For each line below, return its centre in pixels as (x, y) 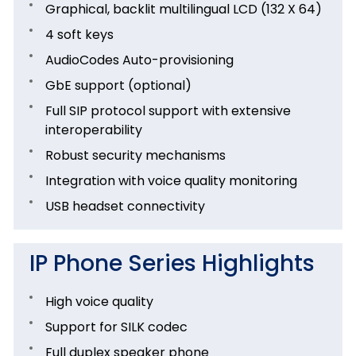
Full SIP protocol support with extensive (168, 110)
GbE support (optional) (118, 85)
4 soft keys (79, 34)
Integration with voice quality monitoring (171, 180)
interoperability (94, 130)
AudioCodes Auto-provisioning (139, 60)
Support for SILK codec (116, 327)
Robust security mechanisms (135, 155)
